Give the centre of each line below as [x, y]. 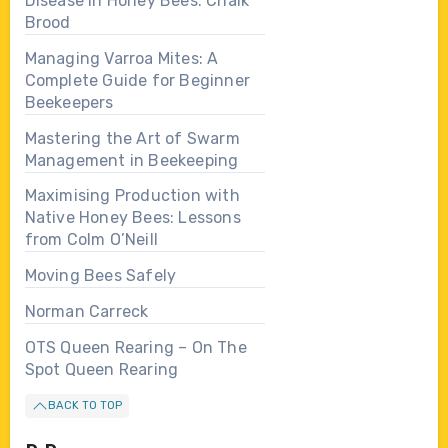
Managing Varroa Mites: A [121, 58]
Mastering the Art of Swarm [132, 138]
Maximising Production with [132, 196]
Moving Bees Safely [100, 276]
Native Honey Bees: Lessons [132, 218]
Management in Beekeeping [131, 160]
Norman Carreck [86, 311]
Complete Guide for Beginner [137, 80]
